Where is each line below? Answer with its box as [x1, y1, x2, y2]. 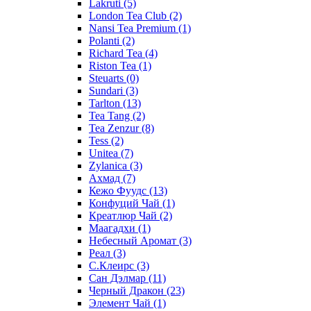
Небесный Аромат [89, 234, 179, 246]
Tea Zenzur [89, 121, 142, 134]
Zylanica [89, 159, 130, 171]
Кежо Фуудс [89, 184, 149, 196]
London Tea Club [89, 9, 169, 22]
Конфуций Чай [89, 196, 162, 209]
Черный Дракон [89, 284, 167, 296]
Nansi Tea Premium [89, 22, 178, 34]
